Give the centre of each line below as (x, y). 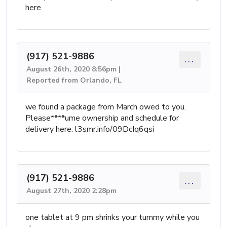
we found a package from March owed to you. (106, 107)
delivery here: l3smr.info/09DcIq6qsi (90, 129)
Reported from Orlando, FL (74, 80)
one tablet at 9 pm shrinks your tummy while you (112, 217)
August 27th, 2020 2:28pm (71, 191)
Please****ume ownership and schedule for (102, 118)
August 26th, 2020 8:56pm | (73, 69)
